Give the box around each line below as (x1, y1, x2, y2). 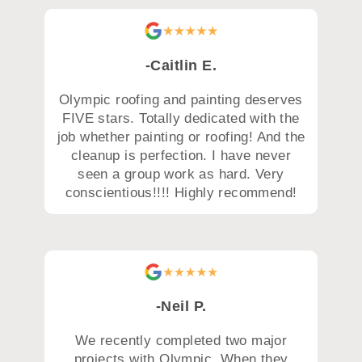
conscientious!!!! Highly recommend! (65, 184, 297, 200)
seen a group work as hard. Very (78, 166, 284, 182)
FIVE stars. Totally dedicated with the (62, 110, 300, 126)
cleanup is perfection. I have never (71, 147, 291, 163)
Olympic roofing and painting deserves (59, 91, 303, 107)
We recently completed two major (74, 333, 288, 349)
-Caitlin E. (145, 57, 217, 74)
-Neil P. (155, 298, 207, 315)
